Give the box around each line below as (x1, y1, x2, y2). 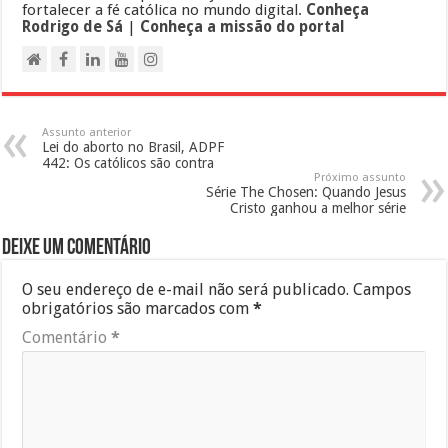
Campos (353, 280, 412, 300)
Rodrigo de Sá (22, 18, 124, 37)
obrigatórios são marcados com (22, 299, 254, 319)
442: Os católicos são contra (42, 155, 215, 172)
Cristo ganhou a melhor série (229, 200, 406, 217)
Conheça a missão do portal (140, 18, 346, 37)
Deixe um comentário (2, 237, 152, 261)
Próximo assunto (313, 171, 406, 185)
